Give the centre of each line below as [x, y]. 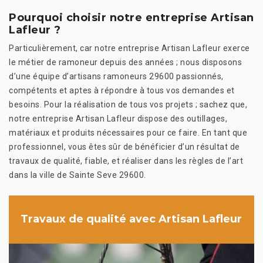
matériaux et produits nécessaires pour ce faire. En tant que [128, 132]
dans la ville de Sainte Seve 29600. [77, 175]
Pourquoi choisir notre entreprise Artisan [131, 17]
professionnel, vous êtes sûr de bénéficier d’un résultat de [124, 146]
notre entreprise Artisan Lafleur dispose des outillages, [118, 118]
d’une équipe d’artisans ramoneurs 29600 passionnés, [116, 76]
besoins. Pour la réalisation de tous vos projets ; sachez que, [128, 104]
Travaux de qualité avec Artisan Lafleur [131, 219]
